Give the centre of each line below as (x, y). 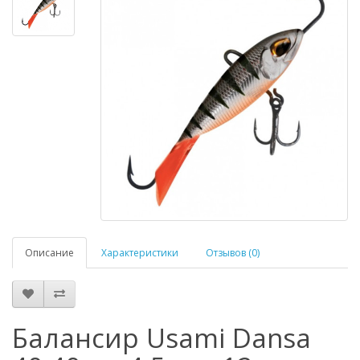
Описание (49, 253)
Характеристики (140, 253)
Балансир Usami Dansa (162, 338)
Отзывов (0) (233, 253)
